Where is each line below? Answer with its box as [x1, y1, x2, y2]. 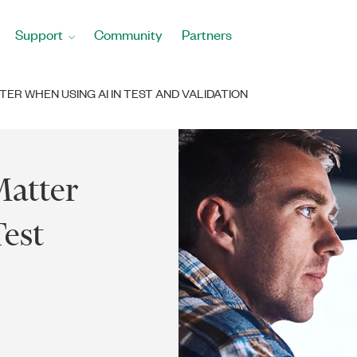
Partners [182, 25, 232, 43]
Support [15, 25, 63, 43]
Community [94, 25, 163, 43]
